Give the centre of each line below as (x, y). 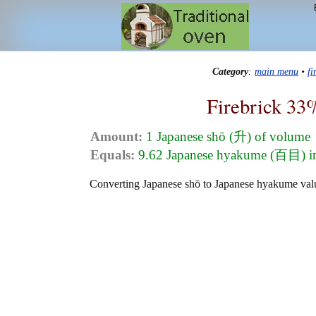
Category (230, 72)
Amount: (116, 137)
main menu (276, 72)
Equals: (113, 155)
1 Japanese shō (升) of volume (226, 137)
